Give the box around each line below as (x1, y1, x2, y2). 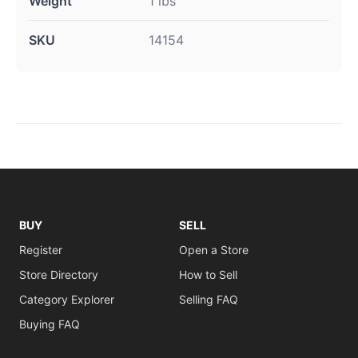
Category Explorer (19, 292, 114, 306)
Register (19, 243, 62, 257)
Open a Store (179, 243, 249, 257)
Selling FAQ (179, 292, 238, 306)
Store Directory (19, 268, 98, 281)
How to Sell (179, 268, 237, 281)
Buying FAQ (19, 317, 80, 331)
